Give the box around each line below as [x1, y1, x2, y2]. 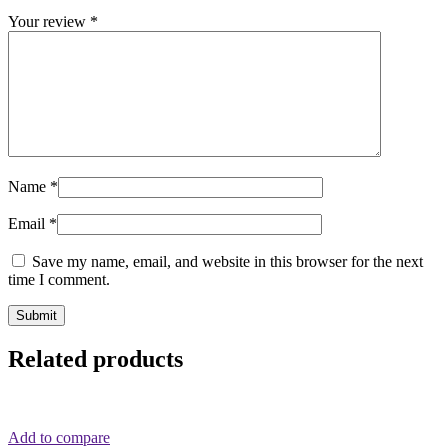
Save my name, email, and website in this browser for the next [32, 253, 423, 271]
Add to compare [8, 428, 110, 446]
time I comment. [8, 271, 110, 289]
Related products [8, 346, 183, 373]
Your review [8, 13, 90, 31]
